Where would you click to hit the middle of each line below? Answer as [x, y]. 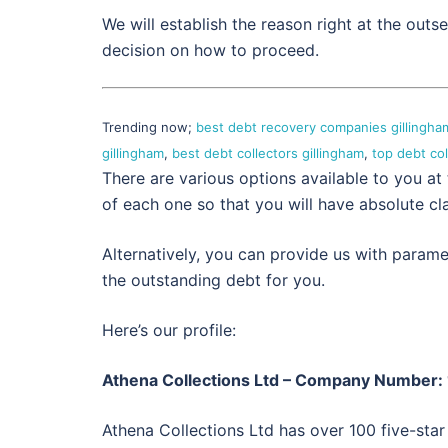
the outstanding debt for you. [213, 280]
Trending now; [149, 127]
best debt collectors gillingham [268, 153]
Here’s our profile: [169, 330]
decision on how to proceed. [210, 50]
